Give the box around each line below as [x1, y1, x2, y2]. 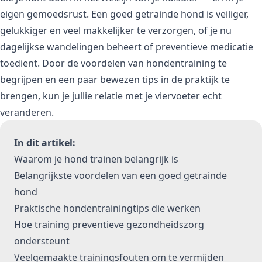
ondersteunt [14, 234, 70, 247]
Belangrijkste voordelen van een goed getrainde [14, 168, 227, 182]
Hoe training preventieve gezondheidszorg [14, 218, 204, 231]
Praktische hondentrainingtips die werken [14, 201, 201, 215]
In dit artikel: [14, 136, 75, 149]
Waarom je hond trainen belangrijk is [14, 152, 178, 166]
